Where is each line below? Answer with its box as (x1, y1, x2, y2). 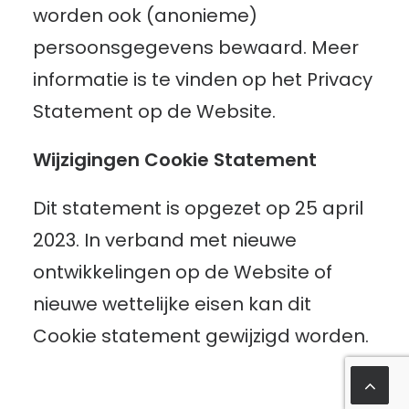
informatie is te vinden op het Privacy (33, 67, 372, 92)
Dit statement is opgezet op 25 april (33, 195, 363, 221)
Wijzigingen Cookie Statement (33, 147, 317, 173)
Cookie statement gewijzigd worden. (33, 323, 369, 349)
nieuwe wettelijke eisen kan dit (33, 291, 311, 317)
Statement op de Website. (33, 99, 276, 124)
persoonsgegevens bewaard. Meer (33, 35, 359, 60)
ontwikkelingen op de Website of (33, 259, 332, 285)
